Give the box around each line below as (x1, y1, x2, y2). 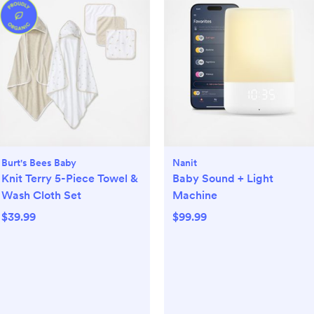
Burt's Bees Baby (1, 157, 76, 169)
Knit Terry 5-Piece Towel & (1, 172, 138, 186)
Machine (172, 189, 217, 203)
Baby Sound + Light (172, 172, 273, 186)
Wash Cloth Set (1, 189, 81, 203)
